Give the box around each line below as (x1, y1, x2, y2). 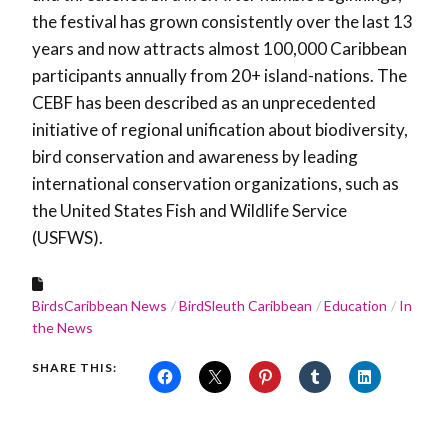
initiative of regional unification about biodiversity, (32, 119, 408, 141)
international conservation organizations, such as (32, 173, 399, 195)
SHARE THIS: (32, 360, 117, 376)
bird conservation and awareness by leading (32, 146, 358, 168)
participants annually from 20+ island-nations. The (32, 65, 407, 87)
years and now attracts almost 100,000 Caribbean (32, 38, 407, 60)
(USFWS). (32, 227, 103, 249)
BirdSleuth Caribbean (179, 297, 312, 315)
